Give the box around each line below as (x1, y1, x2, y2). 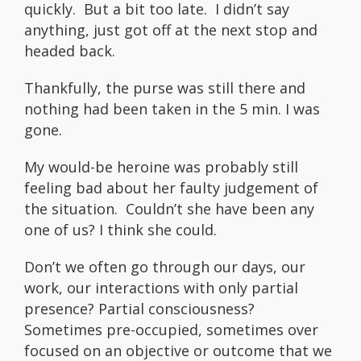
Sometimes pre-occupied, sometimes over (24, 320, 318, 340)
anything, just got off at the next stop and (24, 20, 317, 40)
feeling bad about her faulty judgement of (24, 178, 318, 198)
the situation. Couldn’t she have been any (24, 199, 314, 219)
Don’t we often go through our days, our (24, 257, 305, 277)
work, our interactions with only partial (24, 278, 298, 298)
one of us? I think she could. (24, 220, 217, 240)
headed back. (24, 41, 115, 61)
